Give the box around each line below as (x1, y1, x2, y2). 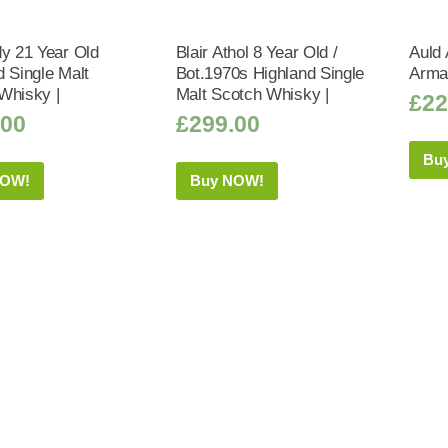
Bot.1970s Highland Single (175, 64, 365, 83)
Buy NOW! (189, 171, 264, 189)
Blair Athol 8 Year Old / (175, 43, 338, 62)
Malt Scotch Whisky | (175, 85, 329, 104)
